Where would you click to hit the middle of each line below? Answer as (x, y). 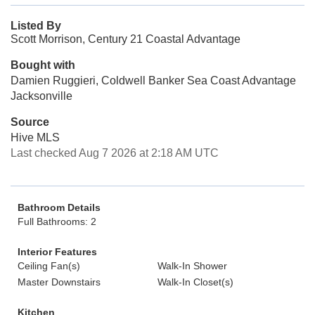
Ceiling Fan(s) (49, 266)
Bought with (43, 65)
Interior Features (57, 252)
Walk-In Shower (192, 266)
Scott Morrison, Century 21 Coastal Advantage (126, 39)
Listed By (36, 26)
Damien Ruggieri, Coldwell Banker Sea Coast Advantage (153, 81)
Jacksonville (41, 96)
